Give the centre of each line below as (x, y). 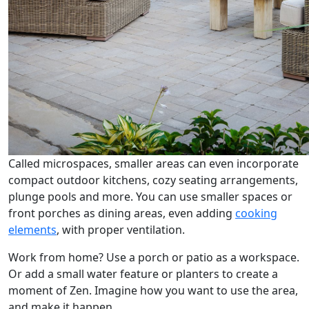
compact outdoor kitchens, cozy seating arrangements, (153, 180)
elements (32, 229)
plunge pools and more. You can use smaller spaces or (150, 196)
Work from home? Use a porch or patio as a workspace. (154, 257)
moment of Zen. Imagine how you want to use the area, (153, 290)
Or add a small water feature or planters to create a (143, 273)
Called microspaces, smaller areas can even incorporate (153, 163)
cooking (256, 213)
